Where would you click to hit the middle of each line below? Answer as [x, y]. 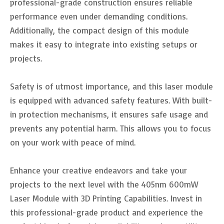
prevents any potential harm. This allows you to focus [110, 128]
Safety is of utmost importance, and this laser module [111, 86]
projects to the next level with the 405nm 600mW [104, 184]
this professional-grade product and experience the [106, 212]
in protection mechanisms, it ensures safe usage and [109, 114]
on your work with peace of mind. [73, 142]
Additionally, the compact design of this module [99, 30]
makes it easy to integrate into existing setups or [104, 44]
